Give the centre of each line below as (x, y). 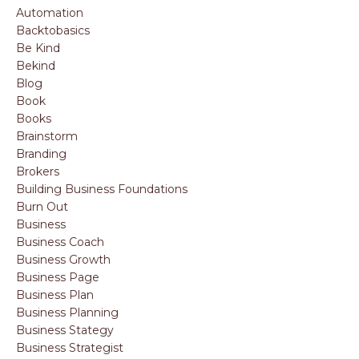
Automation (50, 13)
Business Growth (63, 260)
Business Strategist (70, 348)
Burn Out (42, 207)
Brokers (38, 171)
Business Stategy (65, 330)
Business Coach (60, 242)
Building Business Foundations (102, 189)
